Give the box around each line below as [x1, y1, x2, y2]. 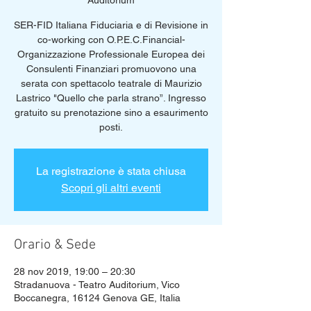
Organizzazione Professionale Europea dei [17, 49, 205, 60]
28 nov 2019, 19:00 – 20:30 [14, 266, 135, 277]
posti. [99, 121, 123, 133]
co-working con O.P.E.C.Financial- [37, 34, 185, 45]
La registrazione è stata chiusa [36, 165, 186, 178]
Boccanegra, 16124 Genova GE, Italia [14, 292, 180, 303]
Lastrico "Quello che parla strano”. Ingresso [16, 92, 206, 103]
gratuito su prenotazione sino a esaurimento [14, 107, 208, 118]
